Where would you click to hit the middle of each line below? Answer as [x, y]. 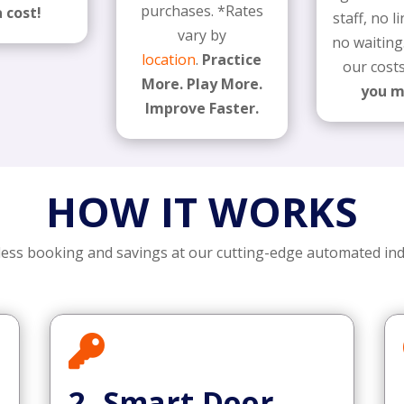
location [169, 60]
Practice [232, 60]
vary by [202, 36]
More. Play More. [202, 84]
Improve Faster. [202, 109]
